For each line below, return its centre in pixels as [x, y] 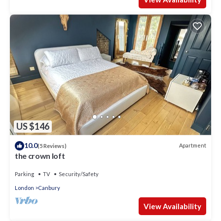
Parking [24, 174]
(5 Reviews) [52, 146]
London [24, 187]
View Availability [172, 206]
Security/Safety [79, 174]
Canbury [49, 187]
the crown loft [40, 155]
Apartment [193, 146]
